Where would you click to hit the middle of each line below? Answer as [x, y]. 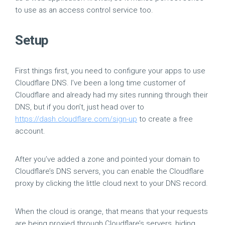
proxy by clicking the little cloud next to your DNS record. [111, 183]
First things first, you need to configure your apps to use [110, 71]
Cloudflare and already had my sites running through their [111, 95]
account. [30, 131]
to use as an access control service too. [84, 10]
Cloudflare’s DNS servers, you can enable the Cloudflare [109, 171]
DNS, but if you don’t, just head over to [80, 107]
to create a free [165, 119]
